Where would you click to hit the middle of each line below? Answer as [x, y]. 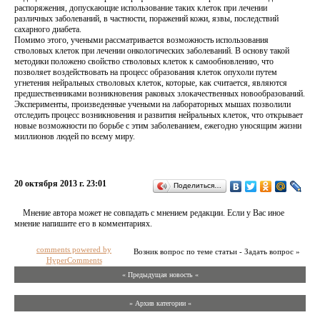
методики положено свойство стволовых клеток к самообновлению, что [144, 61]
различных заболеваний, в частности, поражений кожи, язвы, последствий [146, 19]
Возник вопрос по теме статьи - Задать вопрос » [217, 251]
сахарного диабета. [48, 29]
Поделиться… [197, 185]
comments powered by [74, 249]
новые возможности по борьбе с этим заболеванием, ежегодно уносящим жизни [158, 126]
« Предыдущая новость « [160, 275]
